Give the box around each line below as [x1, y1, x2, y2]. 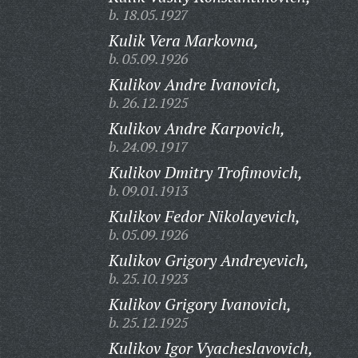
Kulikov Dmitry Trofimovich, [108, 161, 303, 183]
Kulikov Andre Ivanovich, [108, 74, 281, 95]
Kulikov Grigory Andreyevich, [108, 249, 309, 271]
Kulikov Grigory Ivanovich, [108, 293, 292, 315]
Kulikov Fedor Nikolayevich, [108, 205, 300, 227]
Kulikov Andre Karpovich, [108, 117, 285, 139]
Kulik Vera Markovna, [108, 30, 259, 51]
